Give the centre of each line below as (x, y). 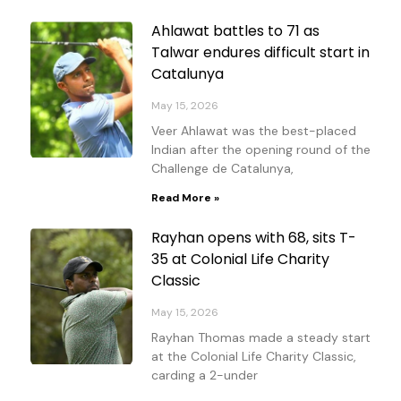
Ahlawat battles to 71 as (235, 30)
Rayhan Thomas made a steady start (261, 337)
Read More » (185, 197)
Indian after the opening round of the (261, 149)
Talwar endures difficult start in (260, 52)
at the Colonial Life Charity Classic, (254, 356)
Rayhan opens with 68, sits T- (254, 237)
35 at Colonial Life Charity (240, 259)
